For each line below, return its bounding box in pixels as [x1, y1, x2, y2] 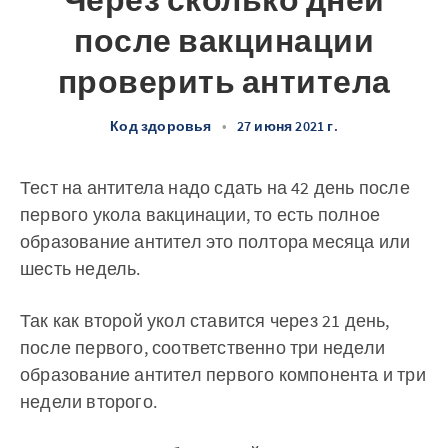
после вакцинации [74, 21, 374, 61]
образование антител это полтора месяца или [20, 230, 411, 253]
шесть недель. [20, 257, 141, 280]
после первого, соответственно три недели [20, 336, 386, 359]
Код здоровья [110, 117, 212, 135]
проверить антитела [57, 62, 391, 102]
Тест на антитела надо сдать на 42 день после [20, 176, 410, 199]
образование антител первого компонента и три [20, 363, 426, 386]
